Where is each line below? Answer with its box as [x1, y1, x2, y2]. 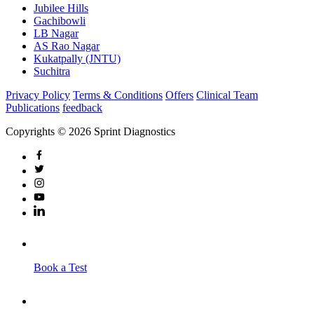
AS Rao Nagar [34, 40, 100, 53]
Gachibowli [34, 15, 86, 27]
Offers [165, 89, 193, 102]
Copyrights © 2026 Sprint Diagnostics [6, 125, 175, 138]
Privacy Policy [6, 89, 70, 102]
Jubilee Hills [34, 2, 88, 15]
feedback [62, 102, 102, 114]
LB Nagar [34, 27, 78, 40]
